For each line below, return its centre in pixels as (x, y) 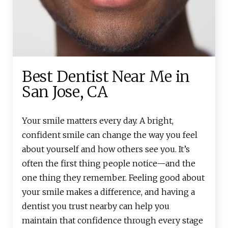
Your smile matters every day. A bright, (98, 121)
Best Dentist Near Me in (106, 77)
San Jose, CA (65, 92)
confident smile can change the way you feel (110, 135)
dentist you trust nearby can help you (96, 206)
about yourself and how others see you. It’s (106, 149)
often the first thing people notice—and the (109, 164)
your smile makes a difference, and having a (108, 192)
